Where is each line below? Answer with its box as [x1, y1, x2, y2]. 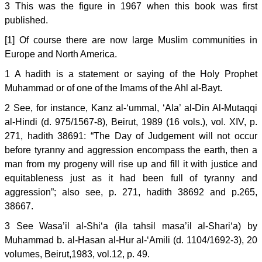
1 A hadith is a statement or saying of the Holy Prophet [5, 69, 257, 79]
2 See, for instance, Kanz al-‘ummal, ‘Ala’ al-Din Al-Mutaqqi [5, 103, 257, 113]
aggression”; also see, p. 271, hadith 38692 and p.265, [5, 187, 257, 197]
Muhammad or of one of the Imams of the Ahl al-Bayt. [5, 83, 222, 93]
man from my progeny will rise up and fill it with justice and [5, 159, 257, 169]
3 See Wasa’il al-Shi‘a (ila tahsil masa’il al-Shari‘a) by [5, 221, 257, 231]
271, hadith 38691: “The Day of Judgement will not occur [5, 131, 257, 141]
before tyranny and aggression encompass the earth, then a [5, 145, 257, 155]
